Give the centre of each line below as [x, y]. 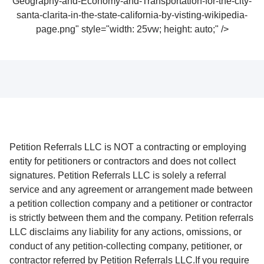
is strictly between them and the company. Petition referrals [131, 217]
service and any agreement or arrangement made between [131, 189]
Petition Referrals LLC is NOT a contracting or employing [128, 147]
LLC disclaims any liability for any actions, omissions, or [126, 232]
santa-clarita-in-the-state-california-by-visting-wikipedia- [132, 15]
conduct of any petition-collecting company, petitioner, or [126, 246]
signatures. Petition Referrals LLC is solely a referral [118, 175]
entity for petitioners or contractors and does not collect [123, 161]
